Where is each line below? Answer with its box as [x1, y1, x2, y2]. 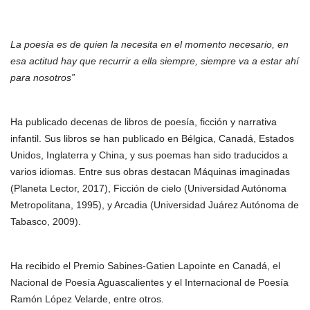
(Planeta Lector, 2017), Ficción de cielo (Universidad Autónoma [10, 183, 286, 194]
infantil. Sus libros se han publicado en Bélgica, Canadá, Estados [10, 133, 294, 144]
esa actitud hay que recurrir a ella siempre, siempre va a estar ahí [10, 55, 299, 66]
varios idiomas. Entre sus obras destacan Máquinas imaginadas [10, 166, 290, 177]
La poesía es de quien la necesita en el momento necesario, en [10, 39, 289, 50]
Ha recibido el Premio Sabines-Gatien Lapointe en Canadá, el [10, 260, 280, 271]
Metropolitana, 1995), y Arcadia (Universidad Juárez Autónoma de [10, 199, 299, 210]
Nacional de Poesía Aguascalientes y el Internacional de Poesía [10, 277, 289, 288]
